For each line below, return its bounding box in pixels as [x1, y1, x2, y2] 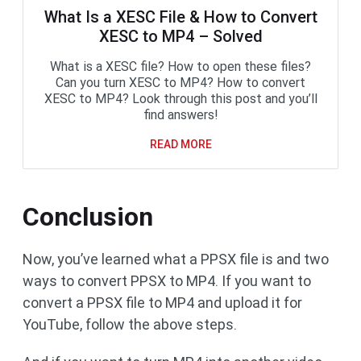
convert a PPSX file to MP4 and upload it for [23, 293, 302, 311]
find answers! [143, 106, 218, 122]
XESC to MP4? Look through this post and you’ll [44, 90, 317, 106]
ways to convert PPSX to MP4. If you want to [23, 272, 311, 289]
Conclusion [23, 201, 153, 232]
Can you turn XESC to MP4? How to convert [56, 74, 305, 90]
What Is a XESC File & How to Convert [44, 6, 317, 27]
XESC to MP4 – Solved [98, 26, 263, 46]
